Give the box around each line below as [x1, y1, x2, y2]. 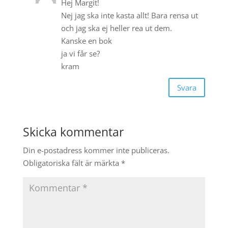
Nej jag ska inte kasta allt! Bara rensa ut [61, 10, 198, 21]
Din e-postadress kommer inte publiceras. [22, 145, 169, 156]
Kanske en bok [61, 36, 112, 46]
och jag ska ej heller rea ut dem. [61, 23, 172, 34]
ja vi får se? [61, 48, 100, 59]
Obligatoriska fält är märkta [22, 158, 121, 168]
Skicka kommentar [22, 124, 124, 140]
